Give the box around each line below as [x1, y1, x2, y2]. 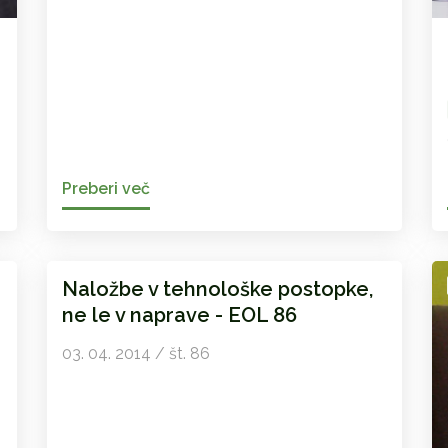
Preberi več [61, 179, 150, 199]
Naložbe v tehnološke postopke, [61, 277, 373, 302]
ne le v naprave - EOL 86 [61, 303, 297, 328]
